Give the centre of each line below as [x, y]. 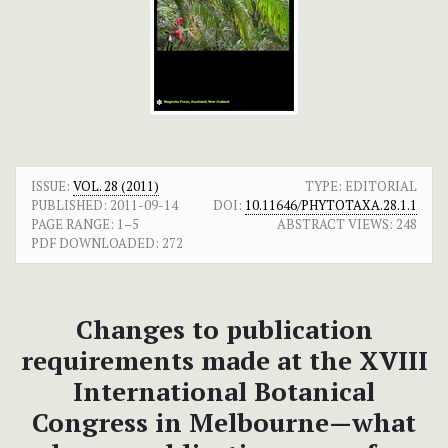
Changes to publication [224, 329]
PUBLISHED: [69, 205]
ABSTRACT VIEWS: [335, 224]
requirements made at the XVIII [224, 360]
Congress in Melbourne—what [224, 422]
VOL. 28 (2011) [116, 186]
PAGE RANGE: [72, 224]
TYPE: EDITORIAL [361, 186]
